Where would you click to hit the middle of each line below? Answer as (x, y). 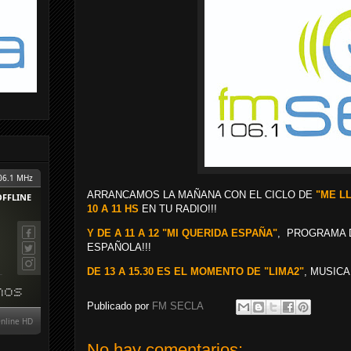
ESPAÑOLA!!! (119, 247)
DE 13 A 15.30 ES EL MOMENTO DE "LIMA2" (195, 271)
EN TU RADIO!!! (178, 209)
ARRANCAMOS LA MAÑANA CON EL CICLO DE (200, 195)
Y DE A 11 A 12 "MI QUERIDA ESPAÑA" (182, 233)
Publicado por (119, 306)
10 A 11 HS (113, 209)
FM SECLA (179, 306)
